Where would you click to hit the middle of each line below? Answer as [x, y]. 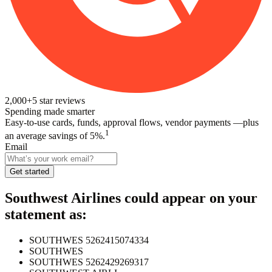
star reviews [61, 100]
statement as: [46, 215]
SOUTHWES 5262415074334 [89, 240]
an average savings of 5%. [55, 136]
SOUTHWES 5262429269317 [89, 262]
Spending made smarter [50, 111]
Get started [29, 172]
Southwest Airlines [63, 198]
